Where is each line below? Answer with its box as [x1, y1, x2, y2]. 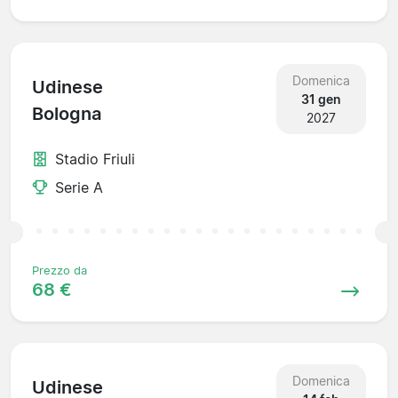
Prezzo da [32, 263, 87, 277]
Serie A [55, 178, 103, 196]
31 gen [300, 91, 341, 107]
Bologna [32, 103, 101, 125]
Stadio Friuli [55, 149, 135, 168]
